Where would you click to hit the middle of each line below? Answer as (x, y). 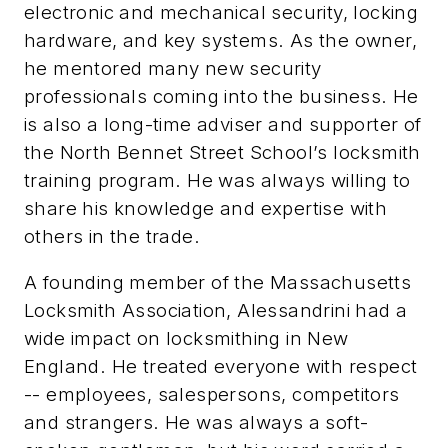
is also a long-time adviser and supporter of (223, 124)
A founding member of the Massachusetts (218, 282)
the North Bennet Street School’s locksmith (222, 152)
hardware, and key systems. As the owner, (220, 40)
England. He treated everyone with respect (221, 366)
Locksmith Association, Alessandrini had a (216, 310)
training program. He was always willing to (217, 180)
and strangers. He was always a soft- (196, 422)
